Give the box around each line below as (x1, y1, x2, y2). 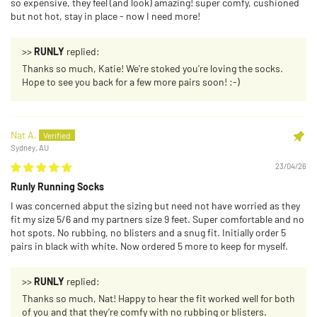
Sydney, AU (11, 142, 49, 152)
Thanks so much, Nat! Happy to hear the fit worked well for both (22, 292, 295, 304)
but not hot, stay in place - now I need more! (11, 10, 200, 23)
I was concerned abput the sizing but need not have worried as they (11, 199, 300, 212)
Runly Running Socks (11, 180, 104, 192)
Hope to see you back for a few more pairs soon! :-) (22, 76, 240, 88)
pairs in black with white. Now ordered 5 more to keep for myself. (11, 239, 288, 252)
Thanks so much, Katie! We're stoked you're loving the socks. (22, 62, 283, 75)
